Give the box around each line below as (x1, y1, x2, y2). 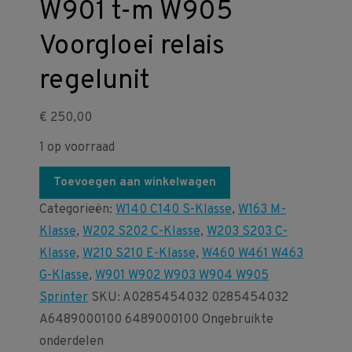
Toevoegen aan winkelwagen (53, 175, 216, 190)
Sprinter (39, 290, 88, 306)
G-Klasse (39, 268, 89, 284)
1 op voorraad (39, 140, 115, 156)
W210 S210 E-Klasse (82, 246, 196, 262)
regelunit (39, 64, 150, 98)
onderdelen (39, 334, 104, 350)
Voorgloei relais (39, 30, 225, 64)
